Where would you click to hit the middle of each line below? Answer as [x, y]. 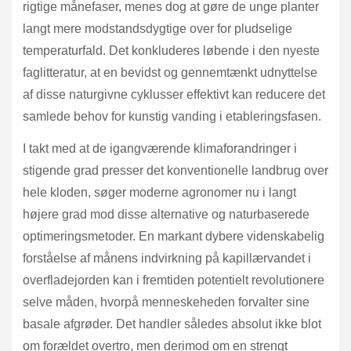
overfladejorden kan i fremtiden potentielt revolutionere [174, 280]
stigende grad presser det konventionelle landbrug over [175, 170]
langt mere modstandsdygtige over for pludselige [157, 28]
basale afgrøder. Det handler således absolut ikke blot [172, 324]
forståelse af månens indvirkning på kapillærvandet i [167, 258]
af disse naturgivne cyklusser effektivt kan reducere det [174, 94]
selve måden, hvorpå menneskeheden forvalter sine [166, 302]
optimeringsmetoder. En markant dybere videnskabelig [174, 236]
